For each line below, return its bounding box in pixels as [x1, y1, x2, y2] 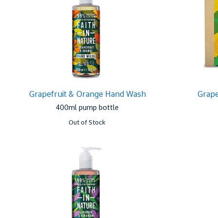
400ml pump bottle [55, 103, 119, 112]
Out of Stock [69, 119, 106, 126]
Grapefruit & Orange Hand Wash [28, 90, 146, 99]
